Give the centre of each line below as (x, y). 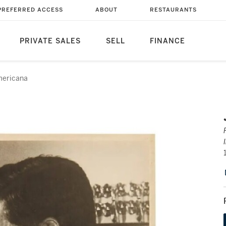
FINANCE (167, 41)
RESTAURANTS (173, 10)
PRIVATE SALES (50, 41)
